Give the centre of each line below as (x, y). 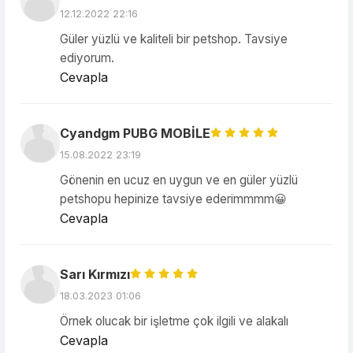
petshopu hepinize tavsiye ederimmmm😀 (173, 199)
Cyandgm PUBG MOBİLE (135, 133)
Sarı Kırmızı (95, 274)
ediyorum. (87, 58)
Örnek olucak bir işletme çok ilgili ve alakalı (174, 321)
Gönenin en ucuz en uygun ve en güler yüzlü (179, 180)
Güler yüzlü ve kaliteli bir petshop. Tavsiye (174, 39)
